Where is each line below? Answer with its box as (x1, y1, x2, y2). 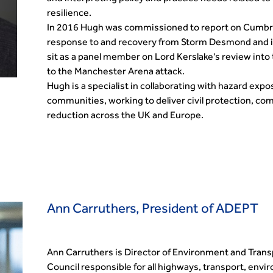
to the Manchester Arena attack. (47, 68, 185, 77)
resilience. (47, 9, 94, 19)
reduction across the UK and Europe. (47, 112, 204, 121)
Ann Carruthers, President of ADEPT (47, 204, 261, 217)
